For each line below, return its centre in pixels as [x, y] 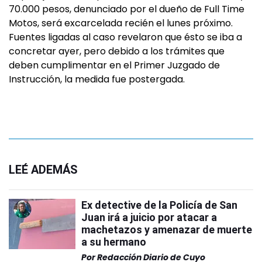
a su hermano [114, 242]
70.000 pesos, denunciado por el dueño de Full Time [127, 9]
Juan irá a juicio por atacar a [149, 217]
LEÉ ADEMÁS [43, 170]
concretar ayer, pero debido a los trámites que [117, 51]
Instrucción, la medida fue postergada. [97, 79]
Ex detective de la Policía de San [159, 205]
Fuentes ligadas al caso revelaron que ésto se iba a [125, 37]
